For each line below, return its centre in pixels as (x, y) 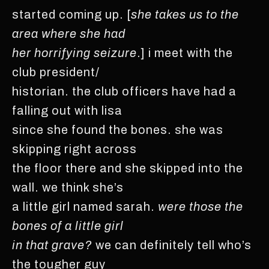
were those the (201, 206)
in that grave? (52, 245)
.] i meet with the (185, 53)
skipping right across (74, 149)
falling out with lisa (67, 110)
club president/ (56, 72)
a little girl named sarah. (85, 206)
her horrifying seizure (74, 53)
